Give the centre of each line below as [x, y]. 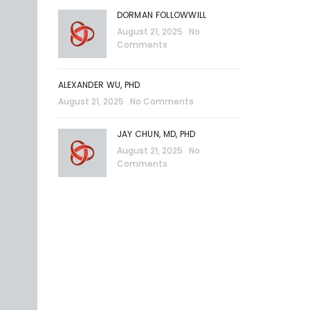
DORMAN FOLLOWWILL [163, 15]
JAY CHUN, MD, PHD [156, 134]
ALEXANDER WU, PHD [99, 85]
